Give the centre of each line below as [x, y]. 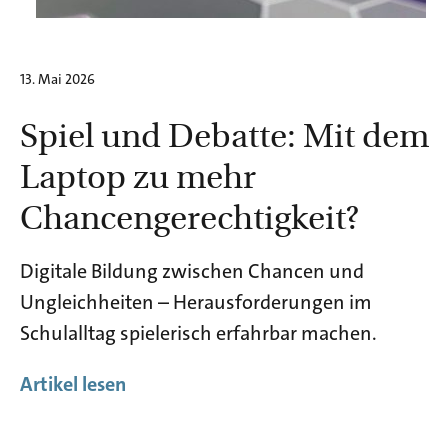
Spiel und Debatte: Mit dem [224, 133]
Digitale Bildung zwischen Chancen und [192, 270]
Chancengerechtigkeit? [189, 215]
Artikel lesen [73, 383]
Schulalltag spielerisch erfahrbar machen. [198, 332]
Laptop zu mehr [138, 174]
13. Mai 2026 [57, 78]
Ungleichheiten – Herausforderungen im [196, 301]
